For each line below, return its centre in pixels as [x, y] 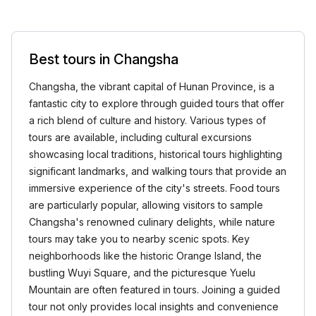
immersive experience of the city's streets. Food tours [154, 188]
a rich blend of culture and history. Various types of [147, 120]
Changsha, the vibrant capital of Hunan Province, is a [152, 86]
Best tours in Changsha [104, 59]
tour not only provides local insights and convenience [154, 306]
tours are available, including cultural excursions [140, 137]
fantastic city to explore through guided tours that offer [157, 103]
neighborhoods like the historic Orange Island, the [145, 256]
